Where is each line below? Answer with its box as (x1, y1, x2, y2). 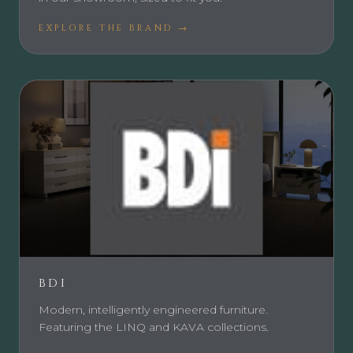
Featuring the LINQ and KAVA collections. (39, 320, 269, 335)
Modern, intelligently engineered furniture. (39, 303, 268, 318)
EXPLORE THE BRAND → (39, 22, 190, 35)
